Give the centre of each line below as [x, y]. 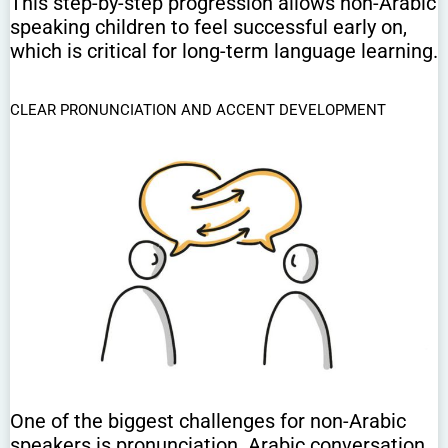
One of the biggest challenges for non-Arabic [208, 421]
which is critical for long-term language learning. [224, 51]
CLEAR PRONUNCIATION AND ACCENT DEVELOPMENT [198, 110]
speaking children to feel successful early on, [208, 27]
